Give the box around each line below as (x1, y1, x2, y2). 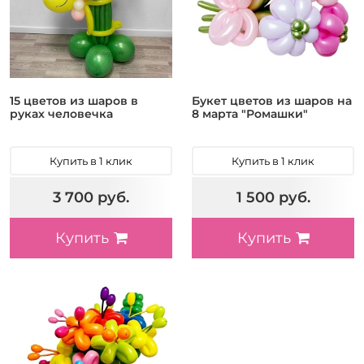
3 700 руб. (53, 188, 129, 206)
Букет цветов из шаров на (192, 93, 352, 108)
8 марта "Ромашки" (192, 106, 308, 121)
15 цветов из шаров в (10, 93, 138, 108)
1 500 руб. (236, 188, 310, 206)
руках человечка (10, 106, 113, 121)
